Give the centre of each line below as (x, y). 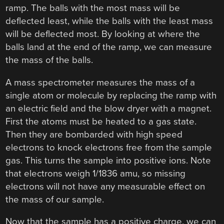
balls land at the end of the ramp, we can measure (109, 47)
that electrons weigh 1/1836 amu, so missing (96, 173)
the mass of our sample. (55, 199)
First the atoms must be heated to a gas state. (101, 121)
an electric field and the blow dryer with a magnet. (109, 108)
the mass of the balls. (49, 60)
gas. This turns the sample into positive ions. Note (108, 160)
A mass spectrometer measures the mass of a (100, 82)
